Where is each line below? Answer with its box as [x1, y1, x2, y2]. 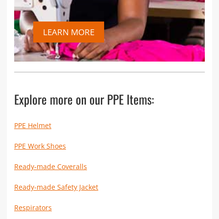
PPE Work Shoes [14, 141, 66, 151]
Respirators [14, 202, 52, 212]
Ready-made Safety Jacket [14, 182, 98, 192]
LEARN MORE [43, 26, 94, 38]
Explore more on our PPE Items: [14, 89, 154, 108]
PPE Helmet [14, 120, 51, 130]
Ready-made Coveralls [14, 161, 87, 171]
